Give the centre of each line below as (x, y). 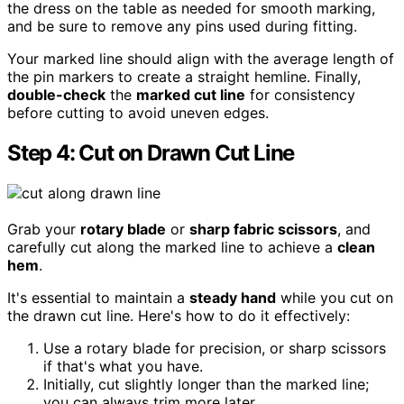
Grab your (44, 229)
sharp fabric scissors (263, 229)
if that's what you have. (123, 366)
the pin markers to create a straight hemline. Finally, (184, 76)
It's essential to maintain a (98, 297)
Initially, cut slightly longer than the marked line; (206, 384)
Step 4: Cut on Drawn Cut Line (151, 152)
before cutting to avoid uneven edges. (138, 112)
